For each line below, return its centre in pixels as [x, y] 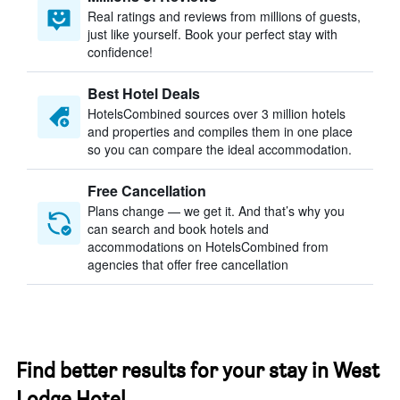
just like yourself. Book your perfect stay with [212, 34]
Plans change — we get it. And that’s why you [216, 211]
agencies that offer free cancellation [188, 264]
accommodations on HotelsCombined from [208, 246]
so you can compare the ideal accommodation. [220, 149]
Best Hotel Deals [144, 93]
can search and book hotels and [178, 229]
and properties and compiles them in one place [220, 131]
